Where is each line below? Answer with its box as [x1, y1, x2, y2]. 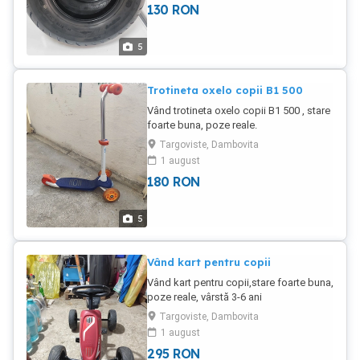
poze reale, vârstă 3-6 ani [147, 291, 262, 303]
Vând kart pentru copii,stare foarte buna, [147, 276, 333, 288]
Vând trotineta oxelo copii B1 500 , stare [147, 104, 330, 117]
